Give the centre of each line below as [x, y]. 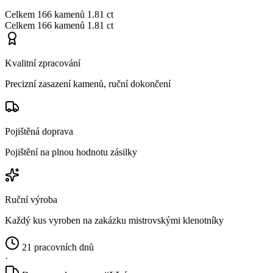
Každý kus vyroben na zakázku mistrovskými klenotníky [114, 220]
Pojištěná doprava [39, 131]
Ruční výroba [31, 199]
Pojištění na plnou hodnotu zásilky [71, 152]
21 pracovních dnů [58, 247]
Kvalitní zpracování [43, 63]
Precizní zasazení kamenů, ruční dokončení [88, 83]
